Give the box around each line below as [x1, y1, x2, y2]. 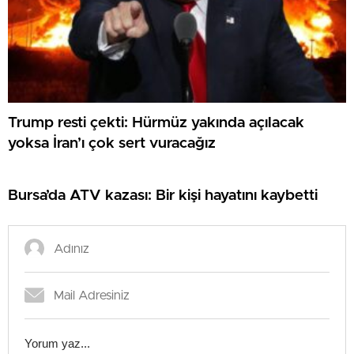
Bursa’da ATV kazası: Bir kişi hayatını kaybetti [8, 187, 318, 203]
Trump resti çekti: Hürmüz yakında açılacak [8, 115, 304, 130]
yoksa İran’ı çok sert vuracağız [8, 135, 216, 151]
